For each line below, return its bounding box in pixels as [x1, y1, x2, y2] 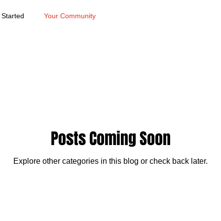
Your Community [44, 11, 96, 20]
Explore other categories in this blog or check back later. [13, 157, 208, 165]
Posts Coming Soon [50, 127, 171, 150]
